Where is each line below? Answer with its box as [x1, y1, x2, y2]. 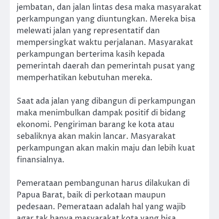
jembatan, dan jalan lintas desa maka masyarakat [17, 1, 201, 13]
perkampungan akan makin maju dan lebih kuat [17, 143, 195, 154]
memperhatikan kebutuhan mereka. [17, 72, 153, 83]
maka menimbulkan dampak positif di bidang [17, 108, 186, 119]
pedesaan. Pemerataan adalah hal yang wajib [17, 201, 186, 213]
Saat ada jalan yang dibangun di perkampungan [17, 96, 196, 107]
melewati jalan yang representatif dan [17, 25, 160, 36]
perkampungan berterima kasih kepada [17, 48, 165, 60]
